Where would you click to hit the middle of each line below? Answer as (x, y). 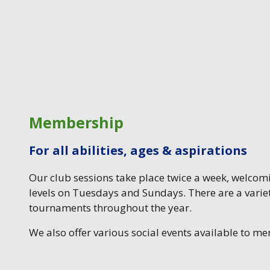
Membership (76, 122)
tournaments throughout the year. (110, 207)
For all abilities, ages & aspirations (138, 150)
